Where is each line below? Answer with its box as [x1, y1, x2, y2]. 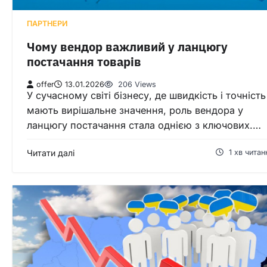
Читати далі [27, 147, 74, 158]
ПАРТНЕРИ [27, 18, 68, 28]
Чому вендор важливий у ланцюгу [27, 39, 228, 55]
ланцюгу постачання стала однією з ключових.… [27, 119, 261, 131]
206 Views [116, 79, 156, 89]
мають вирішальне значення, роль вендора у [27, 104, 243, 116]
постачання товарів [27, 54, 141, 70]
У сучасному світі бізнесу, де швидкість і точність [27, 89, 266, 101]
